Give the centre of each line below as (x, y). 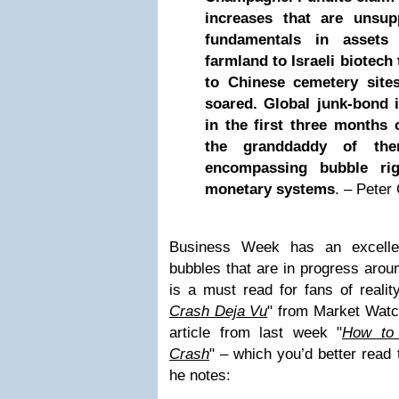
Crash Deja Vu (219, 311)
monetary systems (270, 189)
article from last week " (256, 333)
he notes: (204, 375)
